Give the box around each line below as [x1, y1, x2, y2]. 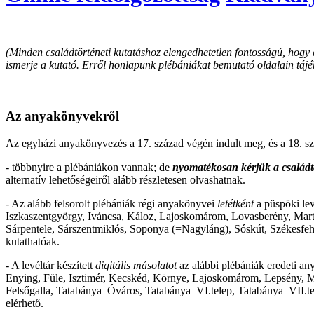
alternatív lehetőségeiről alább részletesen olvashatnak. [6, 173, 245, 186]
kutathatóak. [6, 235, 62, 247]
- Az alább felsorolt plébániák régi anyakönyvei [6, 197, 217, 210]
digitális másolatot [93, 259, 177, 271]
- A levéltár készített [6, 259, 93, 271]
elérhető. [6, 296, 43, 309]
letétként [217, 197, 254, 210]
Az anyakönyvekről [6, 108, 119, 123]
